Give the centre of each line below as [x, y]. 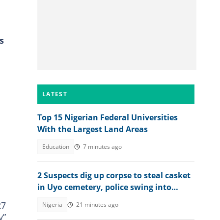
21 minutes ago [97, 205]
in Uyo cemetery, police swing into [104, 187]
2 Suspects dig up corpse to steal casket [114, 175]
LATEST [55, 94]
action [50, 199]
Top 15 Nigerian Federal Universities [108, 117]
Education [56, 147]
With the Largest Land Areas [93, 129]
